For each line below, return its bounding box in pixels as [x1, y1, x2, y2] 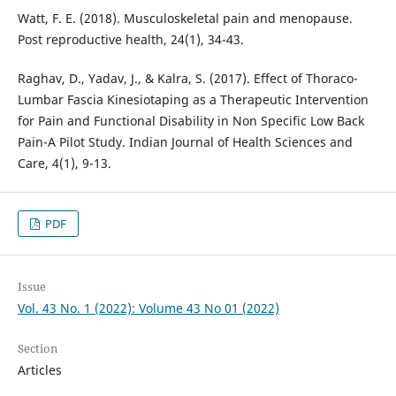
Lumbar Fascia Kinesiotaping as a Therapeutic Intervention [17, 90, 369, 108]
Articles [17, 361, 62, 378]
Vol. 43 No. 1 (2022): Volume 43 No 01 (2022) [17, 299, 279, 316]
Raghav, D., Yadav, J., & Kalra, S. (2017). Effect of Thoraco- [17, 69, 358, 87]
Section [17, 339, 57, 356]
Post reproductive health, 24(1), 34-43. [17, 30, 244, 48]
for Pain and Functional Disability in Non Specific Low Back [17, 111, 364, 129]
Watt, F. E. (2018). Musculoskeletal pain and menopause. [17, 9, 353, 27]
